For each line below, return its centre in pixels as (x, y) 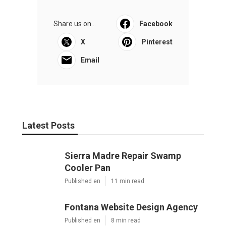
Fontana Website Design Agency (131, 207)
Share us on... (75, 23)
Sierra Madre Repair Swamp (123, 155)
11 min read (128, 181)
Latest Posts (48, 125)
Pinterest (157, 42)
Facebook (156, 23)
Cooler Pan (88, 167)
